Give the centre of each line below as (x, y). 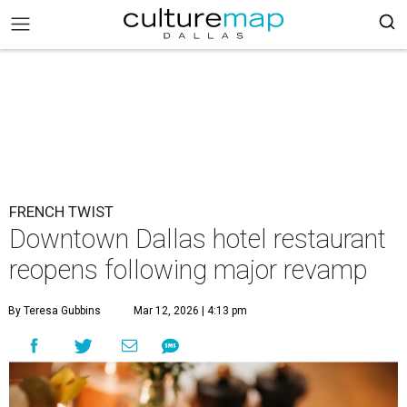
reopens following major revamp (189, 270)
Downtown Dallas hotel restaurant (198, 239)
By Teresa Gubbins (55, 311)
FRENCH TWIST (61, 212)
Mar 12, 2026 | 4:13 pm (190, 311)
